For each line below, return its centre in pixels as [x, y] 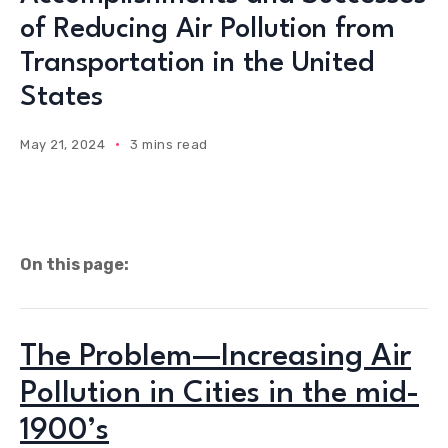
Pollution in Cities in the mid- [219, 393]
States [61, 97]
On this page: [74, 264]
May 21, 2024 [63, 144]
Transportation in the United [197, 63]
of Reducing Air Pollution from [207, 29]
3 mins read [169, 144]
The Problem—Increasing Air [215, 356]
